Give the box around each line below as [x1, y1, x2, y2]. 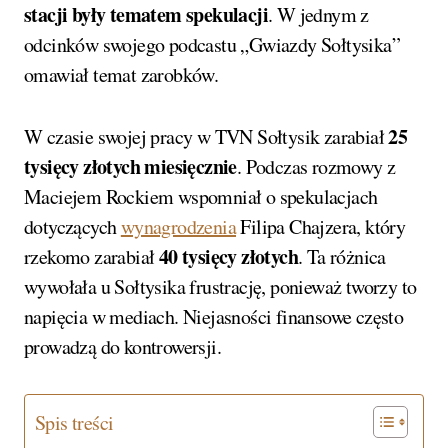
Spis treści [35, 408, 114, 436]
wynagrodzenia [120, 212, 237, 240]
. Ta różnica [298, 242, 386, 270]
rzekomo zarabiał [24, 242, 159, 270]
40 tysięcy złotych [158, 241, 299, 271]
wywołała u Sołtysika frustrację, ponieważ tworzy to [24, 272, 417, 300]
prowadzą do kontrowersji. [24, 332, 221, 360]
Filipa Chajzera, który [236, 212, 406, 240]
